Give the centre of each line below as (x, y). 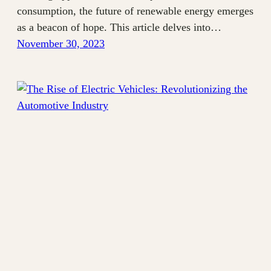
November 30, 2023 (61, 43)
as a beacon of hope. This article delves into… (119, 27)
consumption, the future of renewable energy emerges (135, 11)
